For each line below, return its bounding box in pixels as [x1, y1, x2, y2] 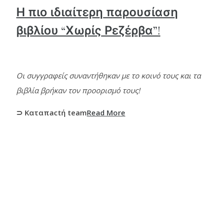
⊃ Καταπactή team [16, 107, 87, 117]
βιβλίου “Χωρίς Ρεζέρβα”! [16, 23, 160, 38]
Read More [87, 107, 125, 117]
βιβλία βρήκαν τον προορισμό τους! [16, 85, 140, 95]
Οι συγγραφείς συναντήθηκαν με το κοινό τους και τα [16, 70, 201, 80]
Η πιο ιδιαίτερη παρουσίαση [16, 5, 178, 20]
